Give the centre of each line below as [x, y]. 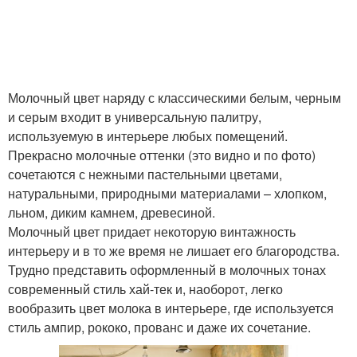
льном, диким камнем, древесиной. [112, 213]
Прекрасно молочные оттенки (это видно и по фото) [162, 155]
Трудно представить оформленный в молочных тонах [167, 270]
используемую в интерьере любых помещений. [148, 136]
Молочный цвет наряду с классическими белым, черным [175, 98]
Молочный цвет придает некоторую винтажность [152, 232]
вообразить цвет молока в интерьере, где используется [171, 308]
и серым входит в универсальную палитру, [135, 117]
